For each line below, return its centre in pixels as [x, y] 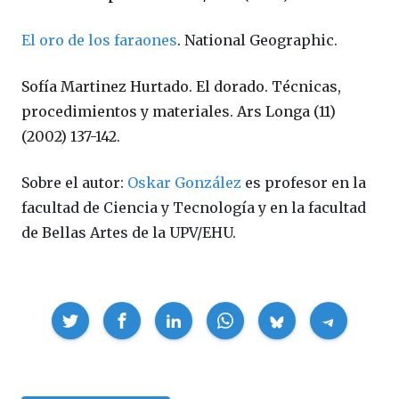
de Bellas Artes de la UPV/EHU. [129, 232]
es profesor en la [304, 182]
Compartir [51, 311]
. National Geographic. [257, 40]
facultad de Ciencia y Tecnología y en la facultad [194, 207]
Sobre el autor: [74, 182]
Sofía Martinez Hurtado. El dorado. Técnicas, [181, 86]
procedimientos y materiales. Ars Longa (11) [179, 111]
